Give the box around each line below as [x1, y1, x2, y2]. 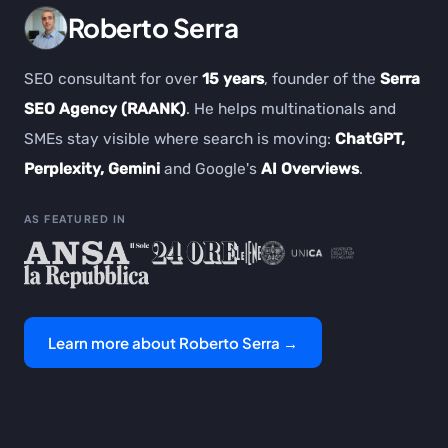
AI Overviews [261, 160, 359, 179]
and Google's [160, 160, 261, 179]
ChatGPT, [335, 130, 405, 149]
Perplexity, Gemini [24, 160, 160, 179]
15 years [202, 70, 264, 89]
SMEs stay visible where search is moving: [24, 130, 335, 149]
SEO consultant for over [24, 70, 202, 89]
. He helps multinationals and [186, 100, 396, 119]
